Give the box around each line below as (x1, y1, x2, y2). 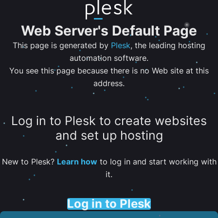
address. (93, 78, 125, 88)
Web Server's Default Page (21, 22, 197, 39)
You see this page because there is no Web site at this (9, 66, 209, 75)
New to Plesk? (1, 156, 57, 166)
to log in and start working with (97, 156, 217, 166)
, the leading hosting (130, 40, 205, 50)
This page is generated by (13, 40, 111, 50)
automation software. (70, 53, 148, 63)
